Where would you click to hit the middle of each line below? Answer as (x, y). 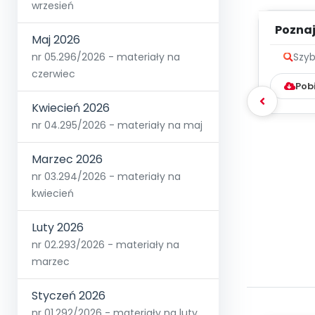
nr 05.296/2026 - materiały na (106, 57)
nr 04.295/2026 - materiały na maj (117, 126)
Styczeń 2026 (69, 296)
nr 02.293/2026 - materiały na (105, 245)
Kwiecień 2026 (71, 108)
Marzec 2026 (67, 160)
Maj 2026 (56, 40)
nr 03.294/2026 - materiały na (106, 177)
